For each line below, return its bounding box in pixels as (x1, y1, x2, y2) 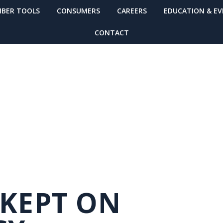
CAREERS (116, 6, 147, 15)
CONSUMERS (56, 6, 100, 15)
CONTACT (94, 28, 129, 37)
